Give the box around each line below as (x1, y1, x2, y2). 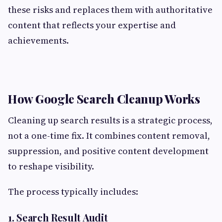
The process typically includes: (8, 185, 138, 198)
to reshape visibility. (8, 160, 94, 173)
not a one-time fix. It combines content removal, (8, 129, 210, 142)
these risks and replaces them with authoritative (8, 3, 213, 16)
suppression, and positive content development (8, 145, 209, 158)
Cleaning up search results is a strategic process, (8, 114, 213, 127)
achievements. (8, 34, 69, 47)
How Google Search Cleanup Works (8, 91, 200, 107)
